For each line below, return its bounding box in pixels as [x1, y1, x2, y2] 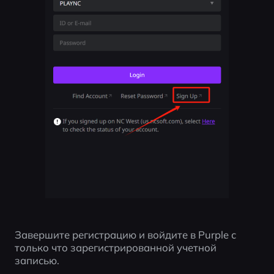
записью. [14, 253, 59, 267]
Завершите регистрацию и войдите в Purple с [14, 228, 236, 241]
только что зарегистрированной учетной [14, 240, 217, 254]
